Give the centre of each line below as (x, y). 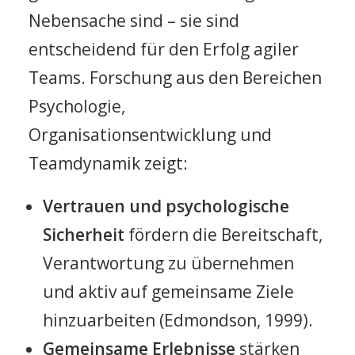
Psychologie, (77, 106)
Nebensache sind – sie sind (134, 21)
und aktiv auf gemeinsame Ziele (168, 292)
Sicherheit (84, 235)
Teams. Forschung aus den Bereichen (175, 78)
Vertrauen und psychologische (166, 206)
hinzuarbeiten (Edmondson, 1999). (178, 320)
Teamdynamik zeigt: (108, 163)
